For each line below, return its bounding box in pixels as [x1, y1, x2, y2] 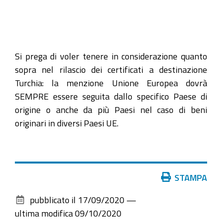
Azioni [14, 172, 38, 181]
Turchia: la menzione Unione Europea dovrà [15, 78, 207, 87]
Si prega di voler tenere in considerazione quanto [15, 52, 207, 60]
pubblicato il [30, 195, 76, 204]
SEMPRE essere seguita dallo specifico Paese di [15, 92, 207, 101]
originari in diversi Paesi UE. [15, 118, 118, 127]
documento [14, 199, 56, 208]
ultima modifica [15, 208, 73, 218]
